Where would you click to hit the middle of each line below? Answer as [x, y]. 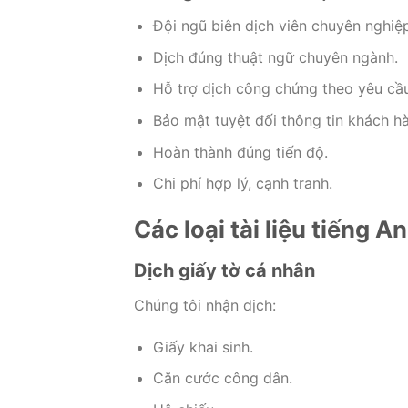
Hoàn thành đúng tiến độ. [240, 152]
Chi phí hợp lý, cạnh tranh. [242, 184]
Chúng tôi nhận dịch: [205, 305]
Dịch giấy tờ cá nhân [224, 270]
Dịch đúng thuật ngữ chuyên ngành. [275, 57]
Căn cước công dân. [222, 378]
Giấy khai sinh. [203, 347]
